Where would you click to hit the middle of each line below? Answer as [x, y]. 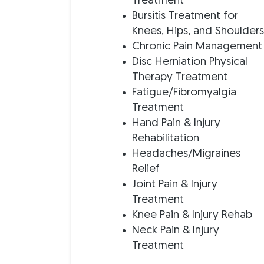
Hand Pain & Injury [176, 123]
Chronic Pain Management [197, 47]
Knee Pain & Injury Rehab [192, 215]
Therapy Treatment [180, 77]
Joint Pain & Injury [175, 184]
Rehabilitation [166, 138]
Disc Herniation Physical [190, 62]
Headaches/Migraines [187, 154]
